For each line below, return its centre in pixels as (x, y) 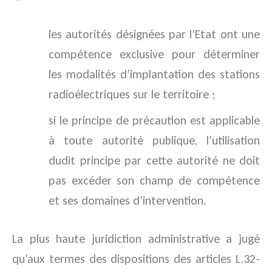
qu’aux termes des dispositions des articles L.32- (136, 259)
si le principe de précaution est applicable (154, 120)
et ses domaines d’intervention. (127, 200)
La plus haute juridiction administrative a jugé (136, 239)
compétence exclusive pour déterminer (154, 54)
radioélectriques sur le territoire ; (132, 94)
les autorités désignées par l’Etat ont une (154, 34)
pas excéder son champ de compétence (154, 180)
